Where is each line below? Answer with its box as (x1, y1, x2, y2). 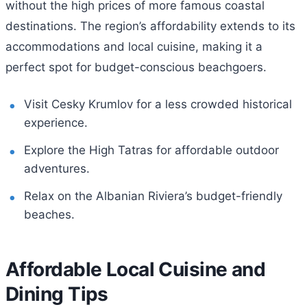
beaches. (24, 207, 75, 221)
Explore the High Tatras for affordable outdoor (24, 143, 280, 157)
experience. (24, 116, 88, 130)
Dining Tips (5, 282, 108, 306)
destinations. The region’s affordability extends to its (5, 19, 295, 34)
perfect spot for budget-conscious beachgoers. (5, 60, 267, 75)
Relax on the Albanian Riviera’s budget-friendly (24, 188, 283, 203)
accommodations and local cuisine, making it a (5, 40, 262, 54)
